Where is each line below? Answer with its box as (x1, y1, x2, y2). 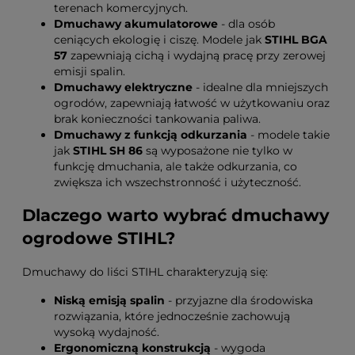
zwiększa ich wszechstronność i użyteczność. (54, 174, 301, 189)
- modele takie (247, 127, 330, 142)
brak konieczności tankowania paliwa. (54, 111, 261, 126)
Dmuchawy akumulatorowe (54, 16, 218, 31)
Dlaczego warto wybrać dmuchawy (22, 205, 330, 226)
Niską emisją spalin (54, 293, 165, 308)
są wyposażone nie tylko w (143, 143, 292, 158)
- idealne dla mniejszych (193, 79, 328, 94)
